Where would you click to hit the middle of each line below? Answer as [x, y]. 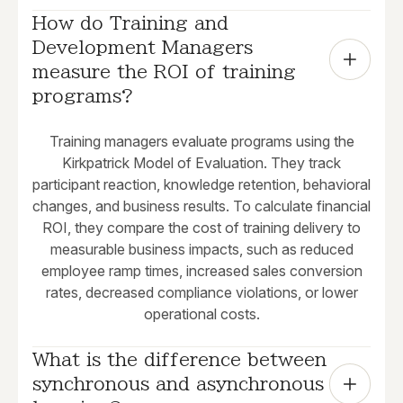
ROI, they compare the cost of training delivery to [201, 228]
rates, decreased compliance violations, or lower [201, 293]
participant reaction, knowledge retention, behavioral [201, 185]
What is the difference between [179, 359]
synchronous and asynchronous [178, 384]
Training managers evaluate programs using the [201, 142]
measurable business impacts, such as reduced [201, 250]
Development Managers [143, 47]
